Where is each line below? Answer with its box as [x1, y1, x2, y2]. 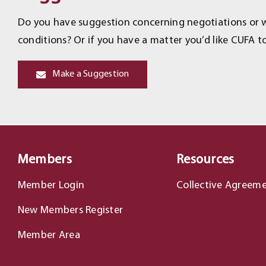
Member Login [17, 180, 85, 191]
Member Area [17, 230, 80, 241]
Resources [176, 153, 235, 167]
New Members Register [17, 205, 123, 216]
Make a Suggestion [52, 69, 129, 79]
